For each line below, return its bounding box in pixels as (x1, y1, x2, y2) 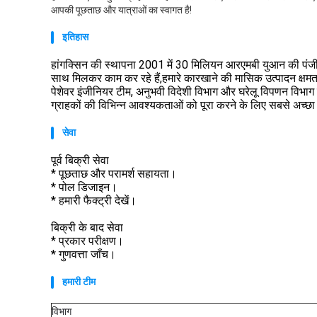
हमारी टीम (62, 276, 96, 287)
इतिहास (62, 31, 88, 42)
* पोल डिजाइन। (51, 180, 117, 194)
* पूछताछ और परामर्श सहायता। (51, 167, 177, 180)
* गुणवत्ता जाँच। (51, 248, 116, 261)
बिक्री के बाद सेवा (51, 221, 123, 234)
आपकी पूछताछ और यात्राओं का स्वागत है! (51, 4, 192, 16)
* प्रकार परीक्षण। (51, 234, 124, 248)
